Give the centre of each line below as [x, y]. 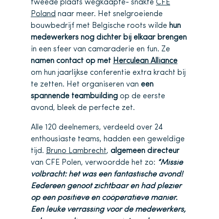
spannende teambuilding [75, 96]
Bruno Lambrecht [76, 151]
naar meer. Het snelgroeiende [109, 14]
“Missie [170, 163]
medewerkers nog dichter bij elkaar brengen [109, 38]
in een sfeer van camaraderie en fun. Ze [100, 49]
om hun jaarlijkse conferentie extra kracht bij [108, 73]
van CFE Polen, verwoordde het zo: [94, 163]
